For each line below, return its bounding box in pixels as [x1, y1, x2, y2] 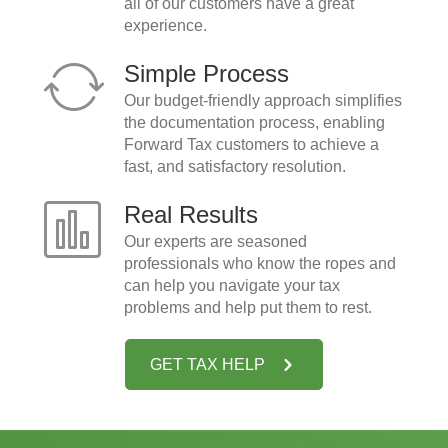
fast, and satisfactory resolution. [124, 157, 346, 175]
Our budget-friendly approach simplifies [124, 91, 402, 109]
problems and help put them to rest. [124, 298, 372, 316]
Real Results [124, 200, 258, 228]
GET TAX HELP [150, 355, 265, 373]
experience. [124, 16, 207, 34]
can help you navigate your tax [124, 276, 340, 294]
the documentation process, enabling [124, 113, 385, 131]
